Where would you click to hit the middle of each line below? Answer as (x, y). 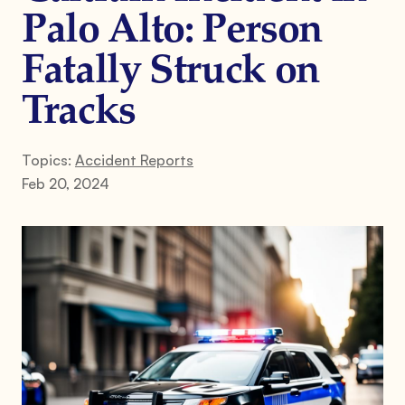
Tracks (79, 113)
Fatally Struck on (171, 72)
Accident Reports (134, 160)
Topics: (48, 160)
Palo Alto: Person (173, 31)
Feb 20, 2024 (66, 183)
